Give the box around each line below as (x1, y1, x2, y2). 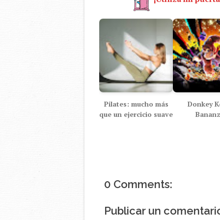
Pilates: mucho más (104, 99, 168, 109)
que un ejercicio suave (99, 110, 173, 119)
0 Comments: (104, 178, 172, 191)
